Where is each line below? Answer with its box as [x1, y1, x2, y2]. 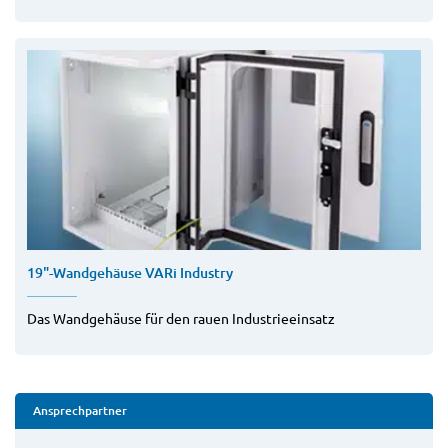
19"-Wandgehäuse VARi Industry [27, 263, 233, 283]
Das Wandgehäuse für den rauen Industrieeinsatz [27, 309, 335, 328]
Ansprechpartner [33, 402, 127, 420]
